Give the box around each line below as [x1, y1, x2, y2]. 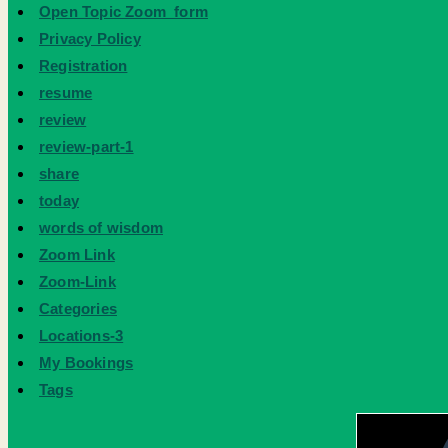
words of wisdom [39, 219, 163, 236]
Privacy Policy [39, 30, 141, 47]
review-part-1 [39, 138, 134, 155]
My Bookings [39, 354, 134, 371]
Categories [39, 300, 117, 317]
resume [39, 84, 93, 101]
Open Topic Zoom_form [39, 3, 208, 20]
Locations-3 [39, 327, 124, 344]
